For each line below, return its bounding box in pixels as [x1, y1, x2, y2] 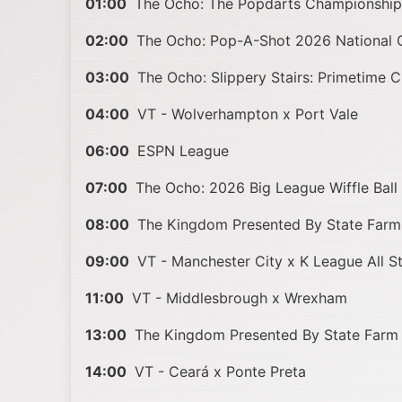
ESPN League [133, 142, 230, 160]
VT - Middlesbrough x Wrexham [127, 289, 348, 307]
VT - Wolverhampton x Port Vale [133, 105, 359, 123]
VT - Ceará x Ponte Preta [130, 363, 307, 380]
